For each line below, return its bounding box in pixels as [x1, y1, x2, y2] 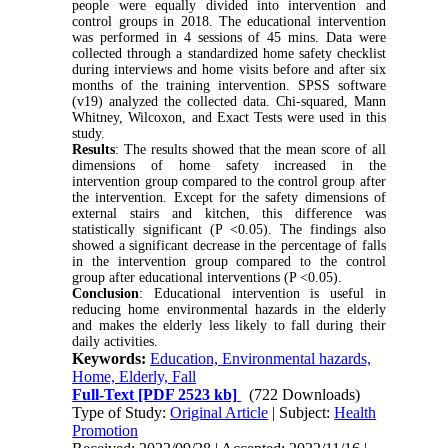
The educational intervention [218, 14, 386, 30]
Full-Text [72, 386, 135, 404]
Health [334, 404, 377, 422]
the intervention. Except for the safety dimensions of [72, 190, 386, 206]
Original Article [170, 404, 269, 422]
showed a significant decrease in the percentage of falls [72, 238, 386, 254]
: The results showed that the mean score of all [115, 142, 386, 158]
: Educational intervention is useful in [139, 286, 386, 302]
